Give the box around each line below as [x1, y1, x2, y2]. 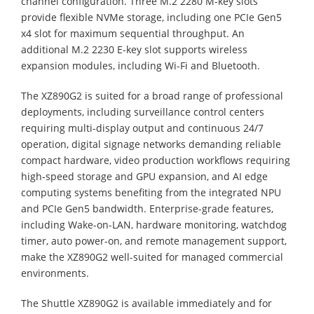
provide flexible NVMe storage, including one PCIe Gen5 [21, 10, 282, 24]
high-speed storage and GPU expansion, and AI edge [21, 169, 268, 183]
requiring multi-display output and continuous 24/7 [21, 121, 264, 135]
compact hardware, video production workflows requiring [21, 153, 290, 167]
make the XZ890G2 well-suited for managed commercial [21, 250, 283, 264]
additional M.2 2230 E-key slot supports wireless [21, 42, 247, 56]
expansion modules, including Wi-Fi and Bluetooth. [21, 58, 260, 72]
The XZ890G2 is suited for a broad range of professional [21, 88, 283, 102]
